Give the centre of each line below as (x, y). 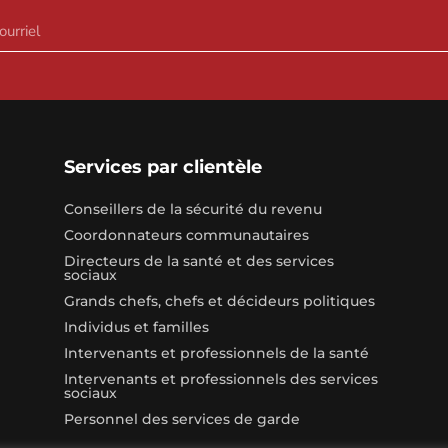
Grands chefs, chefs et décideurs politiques (219, 301)
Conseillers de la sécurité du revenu (192, 209)
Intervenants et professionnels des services (220, 379)
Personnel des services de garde (181, 419)
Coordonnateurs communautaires (186, 235)
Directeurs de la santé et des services (198, 261)
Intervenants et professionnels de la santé (216, 353)
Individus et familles (136, 327)
